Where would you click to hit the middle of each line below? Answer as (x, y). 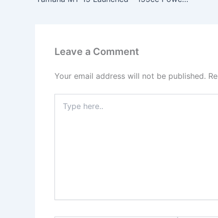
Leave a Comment (97, 52)
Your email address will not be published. (130, 76)
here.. (63, 108)
